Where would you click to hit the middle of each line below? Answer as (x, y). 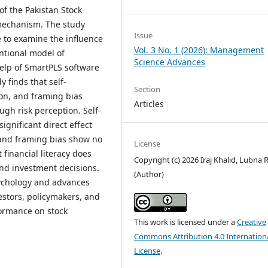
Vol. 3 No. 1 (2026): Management (199, 50)
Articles (149, 103)
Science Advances (170, 62)
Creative (252, 222)
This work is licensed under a (186, 222)
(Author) (149, 174)
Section (147, 89)
